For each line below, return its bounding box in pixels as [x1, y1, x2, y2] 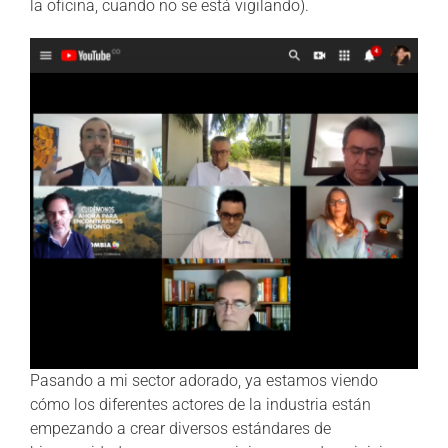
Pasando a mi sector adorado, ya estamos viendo [30, 370, 378, 390]
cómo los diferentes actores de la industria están [30, 394, 371, 414]
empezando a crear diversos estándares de [30, 418, 331, 438]
